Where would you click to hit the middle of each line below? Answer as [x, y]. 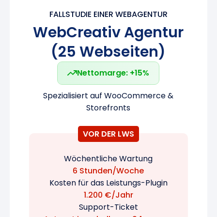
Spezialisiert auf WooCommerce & [108, 95]
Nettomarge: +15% [113, 73]
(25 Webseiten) [108, 52]
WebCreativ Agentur [108, 32]
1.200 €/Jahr [108, 195]
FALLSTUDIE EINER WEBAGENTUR [108, 14]
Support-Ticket [108, 207]
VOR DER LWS [108, 134]
